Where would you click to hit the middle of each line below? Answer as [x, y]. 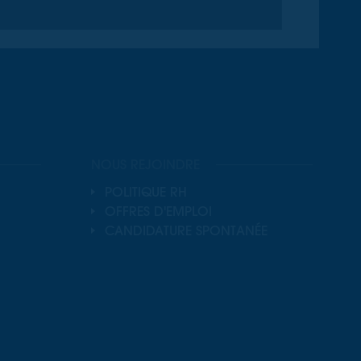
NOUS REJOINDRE [145, 165]
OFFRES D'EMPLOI [159, 212]
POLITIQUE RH [146, 192]
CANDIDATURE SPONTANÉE [187, 231]
